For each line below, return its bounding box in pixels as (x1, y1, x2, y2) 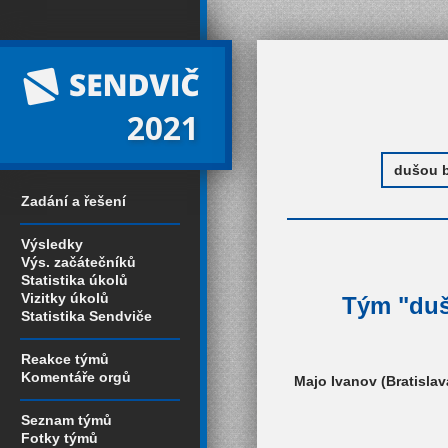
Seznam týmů (21, 412, 112, 428)
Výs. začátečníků (21, 254, 136, 270)
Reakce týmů (21, 351, 109, 367)
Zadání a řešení (21, 193, 126, 209)
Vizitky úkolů (21, 290, 109, 306)
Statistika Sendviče (21, 308, 152, 324)
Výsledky (21, 236, 83, 252)
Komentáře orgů (21, 369, 131, 385)
